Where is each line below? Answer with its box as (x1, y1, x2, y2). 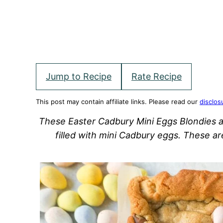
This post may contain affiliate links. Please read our (36, 98, 200, 106)
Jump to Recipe (46, 71, 111, 82)
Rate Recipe (131, 71, 182, 82)
